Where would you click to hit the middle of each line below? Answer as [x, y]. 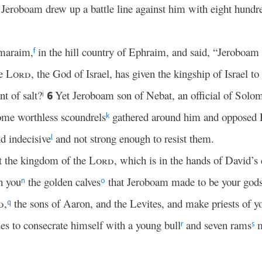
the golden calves [63, 182]
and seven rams [217, 225]
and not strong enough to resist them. [133, 138]
